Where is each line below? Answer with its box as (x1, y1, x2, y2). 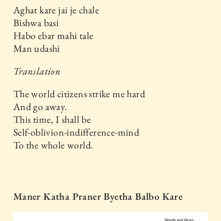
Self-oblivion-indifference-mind (13, 125, 140, 139)
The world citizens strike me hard (13, 87, 146, 100)
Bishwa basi (13, 16, 59, 29)
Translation (13, 64, 61, 77)
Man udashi (13, 41, 60, 55)
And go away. (13, 100, 68, 113)
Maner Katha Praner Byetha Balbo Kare (13, 189, 183, 203)
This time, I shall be (13, 112, 91, 126)
